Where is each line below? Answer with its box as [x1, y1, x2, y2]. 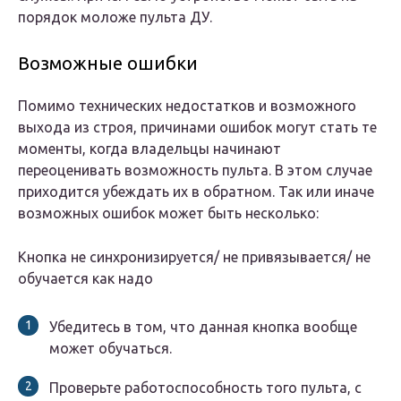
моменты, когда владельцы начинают [18, 141, 281, 158]
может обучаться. [49, 340, 172, 357]
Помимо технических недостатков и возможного [18, 98, 356, 115]
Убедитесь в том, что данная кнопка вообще [49, 319, 357, 336]
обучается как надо [18, 270, 153, 287]
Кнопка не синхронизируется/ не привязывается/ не [18, 249, 371, 266]
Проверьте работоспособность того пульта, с [49, 380, 362, 397]
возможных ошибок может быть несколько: [18, 205, 319, 222]
